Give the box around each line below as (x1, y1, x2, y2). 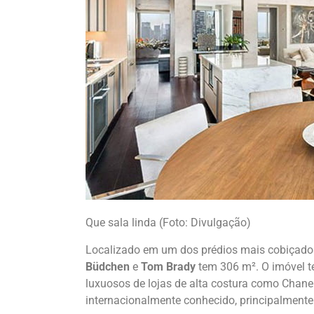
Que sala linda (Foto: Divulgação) (86, 216, 251, 230)
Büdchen (86, 259, 130, 273)
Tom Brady (141, 259, 198, 273)
